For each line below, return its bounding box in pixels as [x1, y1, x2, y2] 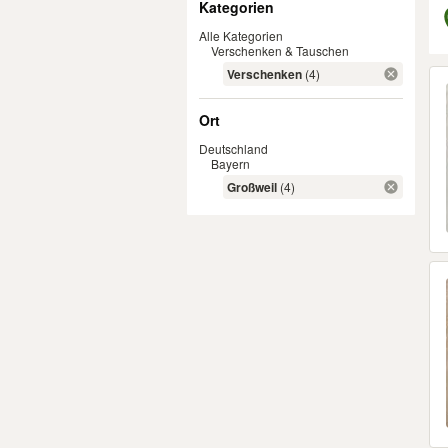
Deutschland [199, 140, 268, 157]
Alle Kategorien [199, 27, 283, 44]
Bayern [211, 155, 250, 172]
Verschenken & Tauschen [211, 42, 349, 59]
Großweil [227, 178, 277, 196]
